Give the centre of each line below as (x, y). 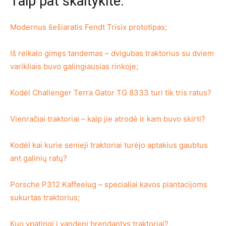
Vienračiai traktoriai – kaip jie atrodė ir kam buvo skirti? (108, 119)
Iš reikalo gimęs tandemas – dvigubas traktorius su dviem (112, 53)
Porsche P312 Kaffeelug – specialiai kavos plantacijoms (109, 185)
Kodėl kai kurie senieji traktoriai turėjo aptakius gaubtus (109, 145)
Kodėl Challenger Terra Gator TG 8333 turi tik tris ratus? (111, 93)
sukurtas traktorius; (45, 198)
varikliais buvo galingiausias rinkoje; (74, 67)
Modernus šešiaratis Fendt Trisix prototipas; (89, 27)
